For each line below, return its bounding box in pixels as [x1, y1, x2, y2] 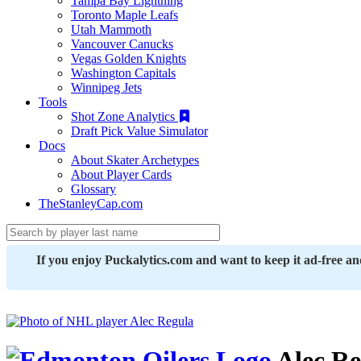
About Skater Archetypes [71, 153, 199, 167]
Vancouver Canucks [71, 37, 173, 51]
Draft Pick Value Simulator [71, 124, 208, 138]
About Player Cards [71, 168, 172, 181]
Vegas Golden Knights [71, 52, 186, 65]
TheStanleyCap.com [39, 197, 143, 210]
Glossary [71, 182, 116, 196]
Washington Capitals [71, 66, 176, 80]
